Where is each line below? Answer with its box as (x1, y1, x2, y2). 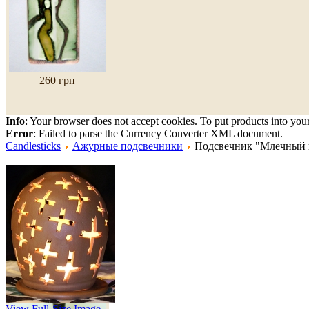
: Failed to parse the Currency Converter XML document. (33, 127, 283, 139)
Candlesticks (6, 139, 61, 152)
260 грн (39, 74, 75, 87)
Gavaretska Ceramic (21, 177, 109, 189)
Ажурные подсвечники (72, 139, 183, 152)
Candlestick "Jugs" (16, 189, 99, 201)
